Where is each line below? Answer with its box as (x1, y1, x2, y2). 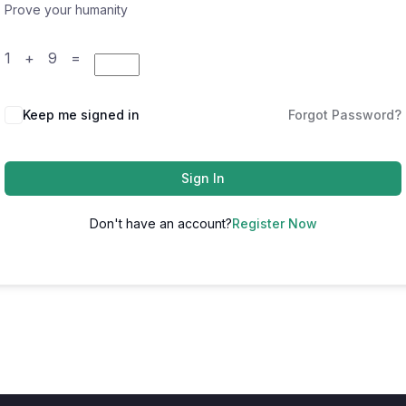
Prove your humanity (5, 2, 128, 17)
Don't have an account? (89, 216, 232, 232)
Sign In (181, 170, 225, 187)
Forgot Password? (288, 107, 401, 123)
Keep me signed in (23, 107, 140, 123)
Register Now (231, 216, 317, 232)
